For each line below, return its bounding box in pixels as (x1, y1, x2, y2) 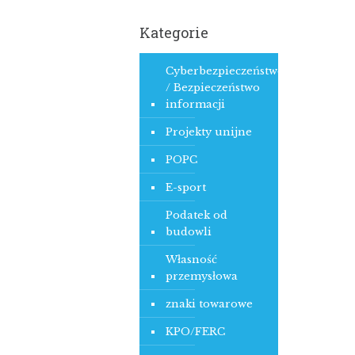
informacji (165, 97, 225, 111)
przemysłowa (165, 269, 238, 283)
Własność (165, 253, 217, 266)
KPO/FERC (165, 325, 225, 338)
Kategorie (139, 23, 208, 42)
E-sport (165, 181, 206, 194)
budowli (165, 225, 212, 239)
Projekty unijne (165, 125, 252, 139)
